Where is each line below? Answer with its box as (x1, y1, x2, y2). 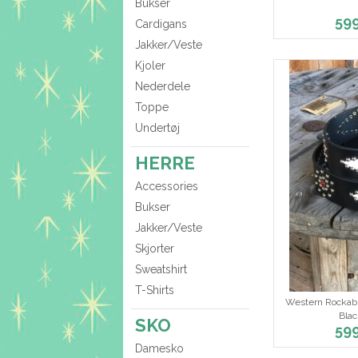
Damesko (135, 342, 184, 356)
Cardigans (135, 18, 187, 31)
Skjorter (135, 242, 174, 256)
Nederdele (135, 80, 190, 93)
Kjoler (135, 59, 165, 73)
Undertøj (135, 121, 180, 135)
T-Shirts (135, 284, 174, 297)
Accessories (135, 180, 198, 193)
